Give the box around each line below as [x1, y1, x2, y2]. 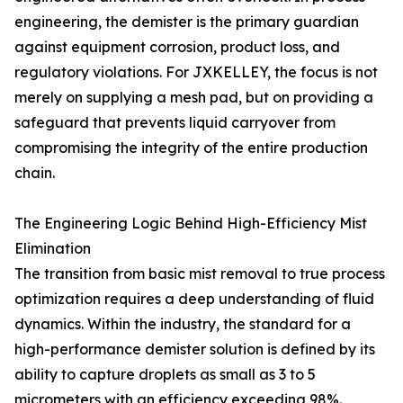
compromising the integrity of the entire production [14, 139, 368, 157]
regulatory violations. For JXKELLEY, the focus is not [14, 63, 378, 81]
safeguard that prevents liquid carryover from [14, 113, 336, 131]
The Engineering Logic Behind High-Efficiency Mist [14, 214, 367, 232]
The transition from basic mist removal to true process [14, 264, 385, 282]
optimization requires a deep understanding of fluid [14, 290, 374, 308]
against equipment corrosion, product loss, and [14, 38, 340, 56]
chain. [14, 164, 55, 182]
